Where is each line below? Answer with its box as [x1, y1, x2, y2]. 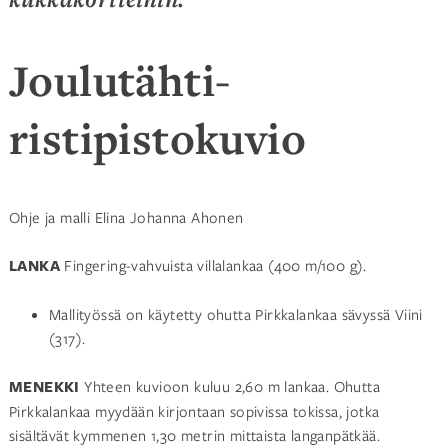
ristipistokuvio [8, 109, 306, 168]
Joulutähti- [8, 51, 231, 110]
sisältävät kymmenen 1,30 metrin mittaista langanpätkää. [8, 425, 380, 446]
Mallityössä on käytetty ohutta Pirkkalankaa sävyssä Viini [48, 304, 423, 325]
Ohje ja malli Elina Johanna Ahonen [8, 207, 244, 228]
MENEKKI [8, 376, 80, 398]
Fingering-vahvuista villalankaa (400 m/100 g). [59, 255, 367, 276]
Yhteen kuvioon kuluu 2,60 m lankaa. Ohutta [79, 376, 380, 397]
